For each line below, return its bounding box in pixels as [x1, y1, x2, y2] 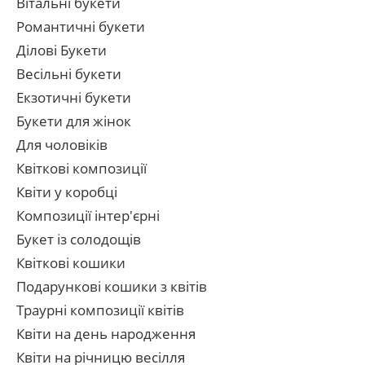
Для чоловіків [16, 135, 108, 154]
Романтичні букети [16, 17, 145, 36]
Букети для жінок [16, 112, 131, 130]
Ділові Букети [16, 41, 107, 59]
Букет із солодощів [16, 230, 141, 248]
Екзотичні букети [16, 88, 131, 107]
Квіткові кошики [16, 253, 125, 272]
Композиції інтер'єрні [16, 206, 160, 225]
